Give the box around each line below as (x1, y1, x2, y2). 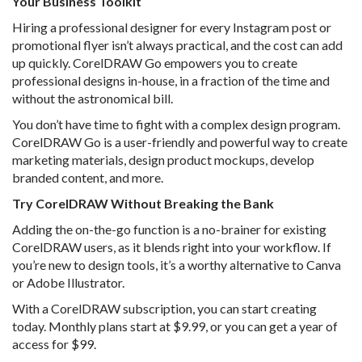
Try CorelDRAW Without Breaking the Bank (12, 196, 274, 212)
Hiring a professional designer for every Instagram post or (12, 19, 331, 36)
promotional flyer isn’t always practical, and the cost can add (12, 37, 343, 53)
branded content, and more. (12, 170, 166, 186)
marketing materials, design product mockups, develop (12, 152, 314, 168)
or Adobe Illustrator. (12, 275, 124, 291)
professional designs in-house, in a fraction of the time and (12, 73, 330, 89)
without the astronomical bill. (12, 90, 173, 107)
